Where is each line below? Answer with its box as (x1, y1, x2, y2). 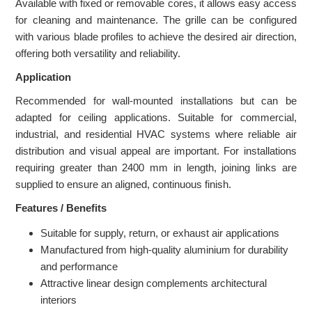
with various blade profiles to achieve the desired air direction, (15, 31, 297, 43)
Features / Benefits (15, 202, 107, 214)
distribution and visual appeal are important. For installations (15, 145, 297, 157)
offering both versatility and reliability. (15, 47, 181, 60)
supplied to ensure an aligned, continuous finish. (15, 178, 232, 191)
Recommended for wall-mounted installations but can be (15, 95, 297, 107)
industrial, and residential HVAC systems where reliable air (15, 128, 297, 141)
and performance (40, 260, 118, 273)
